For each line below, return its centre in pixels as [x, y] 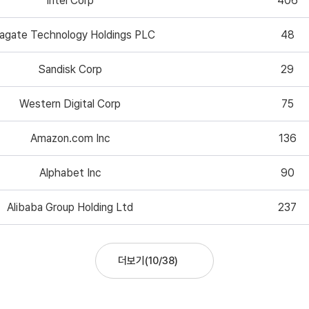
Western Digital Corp [70, 103]
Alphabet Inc [70, 172]
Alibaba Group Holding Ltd [70, 207]
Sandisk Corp [70, 69]
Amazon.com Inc [70, 138]
